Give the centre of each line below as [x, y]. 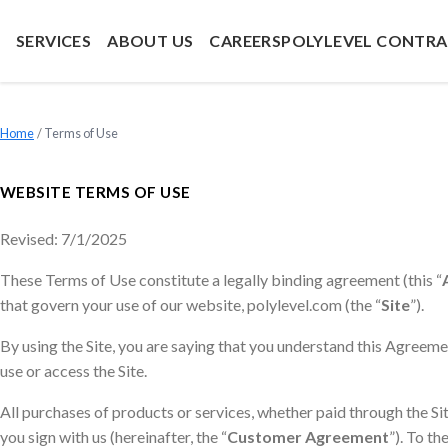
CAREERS [245, 40]
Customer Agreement [308, 436]
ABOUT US [150, 40]
